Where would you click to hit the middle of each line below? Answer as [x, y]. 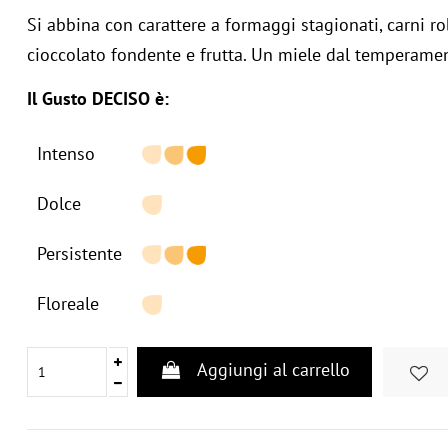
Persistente [80, 253]
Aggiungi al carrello [273, 369]
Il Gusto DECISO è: [98, 99]
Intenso [66, 153]
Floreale [68, 303]
